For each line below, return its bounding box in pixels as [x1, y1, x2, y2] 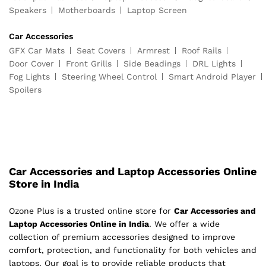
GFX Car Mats [9, 46, 65, 56]
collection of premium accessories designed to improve [9, 232, 235, 242]
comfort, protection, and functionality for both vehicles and [9, 245, 256, 255]
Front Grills [66, 59, 112, 69]
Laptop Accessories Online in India [9, 219, 149, 229]
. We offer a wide [149, 219, 220, 229]
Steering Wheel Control [62, 72, 157, 82]
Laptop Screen [127, 5, 187, 15]
